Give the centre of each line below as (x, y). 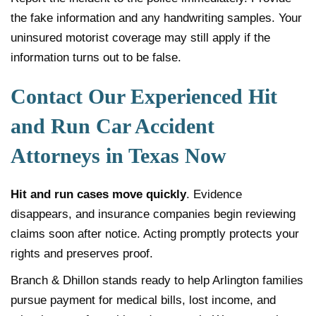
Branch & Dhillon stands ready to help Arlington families (157, 281)
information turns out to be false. (96, 58)
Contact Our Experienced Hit (144, 97)
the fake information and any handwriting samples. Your (156, 18)
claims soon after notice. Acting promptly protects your (155, 234)
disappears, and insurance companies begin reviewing (153, 214)
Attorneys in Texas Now (119, 156)
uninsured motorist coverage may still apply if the (140, 38)
